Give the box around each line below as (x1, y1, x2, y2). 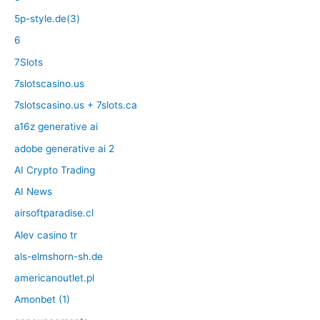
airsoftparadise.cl (14, 207, 94, 219)
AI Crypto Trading (14, 164, 95, 176)
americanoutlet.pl (14, 272, 94, 284)
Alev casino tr (14, 229, 77, 241)
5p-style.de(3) (14, 13, 80, 25)
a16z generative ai (14, 121, 98, 133)
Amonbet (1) (14, 294, 70, 306)
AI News (14, 186, 52, 198)
